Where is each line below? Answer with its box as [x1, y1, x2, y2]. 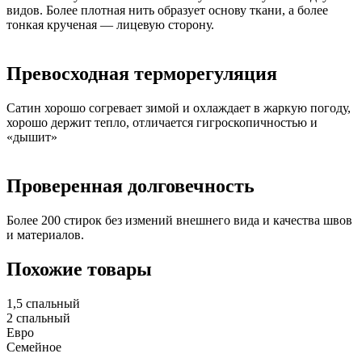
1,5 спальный [6, 296, 80, 310]
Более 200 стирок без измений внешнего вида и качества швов [6, 213, 352, 227]
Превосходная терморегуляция [6, 63, 277, 84]
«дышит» [6, 129, 57, 144]
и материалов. [6, 227, 84, 242]
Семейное [6, 339, 61, 354]
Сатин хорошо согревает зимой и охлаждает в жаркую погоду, [6, 100, 351, 115]
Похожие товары [6, 258, 152, 280]
